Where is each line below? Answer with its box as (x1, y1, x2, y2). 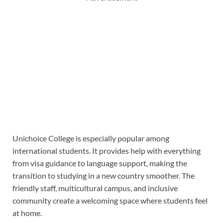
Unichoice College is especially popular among (12, 133, 169, 143)
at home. (12, 208, 42, 218)
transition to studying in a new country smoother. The (12, 171, 195, 181)
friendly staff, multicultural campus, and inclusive (12, 183, 178, 193)
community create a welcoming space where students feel (12, 196, 208, 206)
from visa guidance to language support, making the (12, 158, 187, 168)
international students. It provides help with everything (12, 146, 201, 156)
